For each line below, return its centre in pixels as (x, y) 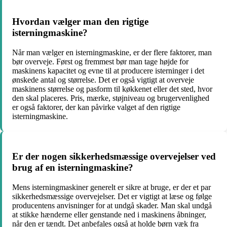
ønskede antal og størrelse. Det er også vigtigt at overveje (103, 80)
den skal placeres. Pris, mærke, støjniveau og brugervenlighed (111, 98)
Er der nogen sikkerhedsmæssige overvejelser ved (114, 156)
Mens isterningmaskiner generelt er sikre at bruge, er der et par (111, 187)
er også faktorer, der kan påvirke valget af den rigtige (96, 107)
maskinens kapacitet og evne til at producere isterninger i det (108, 71)
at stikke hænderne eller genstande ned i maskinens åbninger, (109, 214)
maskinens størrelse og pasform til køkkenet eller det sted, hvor (112, 89)
